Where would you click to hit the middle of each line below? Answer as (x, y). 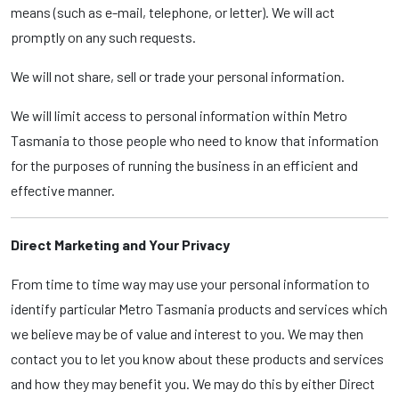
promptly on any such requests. (103, 37)
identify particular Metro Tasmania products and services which (199, 309)
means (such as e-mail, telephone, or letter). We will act (173, 12)
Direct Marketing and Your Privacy (120, 244)
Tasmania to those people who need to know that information (195, 140)
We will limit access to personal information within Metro (179, 115)
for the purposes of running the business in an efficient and (184, 165)
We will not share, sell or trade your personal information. (178, 76)
